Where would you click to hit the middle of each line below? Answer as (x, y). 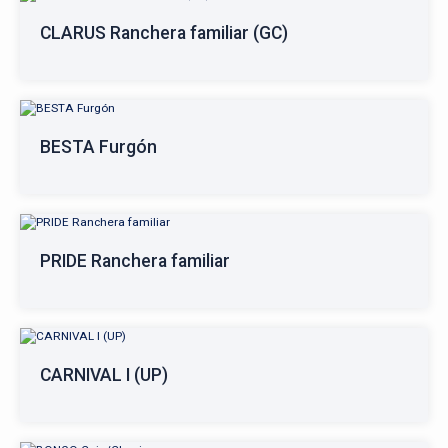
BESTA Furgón (98, 147)
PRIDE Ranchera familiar (135, 261)
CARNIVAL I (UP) (104, 375)
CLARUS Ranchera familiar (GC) (164, 33)
